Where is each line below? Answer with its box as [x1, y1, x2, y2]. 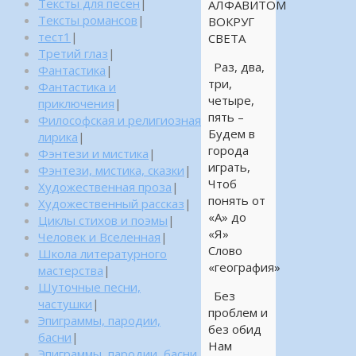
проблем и [207, 304, 268, 321]
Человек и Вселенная [38, 229, 161, 245]
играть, [207, 159, 250, 176]
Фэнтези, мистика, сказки [38, 162, 184, 178]
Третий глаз [38, 45, 108, 61]
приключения [38, 95, 114, 111]
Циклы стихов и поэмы [38, 212, 168, 228]
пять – [207, 109, 244, 126]
